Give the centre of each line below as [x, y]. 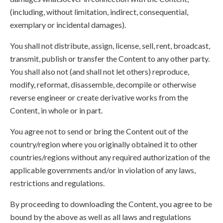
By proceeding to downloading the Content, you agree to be [111, 204]
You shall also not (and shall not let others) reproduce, [100, 71]
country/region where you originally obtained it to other [104, 144]
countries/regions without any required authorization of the [110, 157]
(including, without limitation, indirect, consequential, [99, 12]
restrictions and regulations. [57, 183]
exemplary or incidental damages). [68, 25]
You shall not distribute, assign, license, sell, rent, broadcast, [110, 46]
